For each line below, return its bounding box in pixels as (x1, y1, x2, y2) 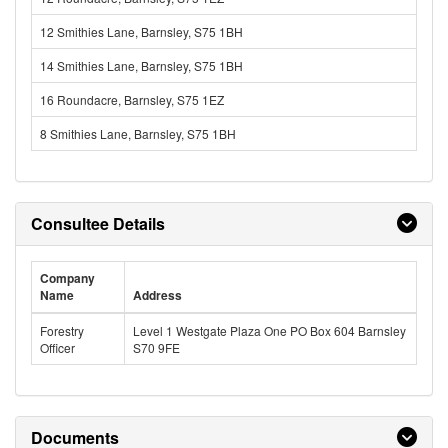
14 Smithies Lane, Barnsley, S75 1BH (40, 57, 243, 74)
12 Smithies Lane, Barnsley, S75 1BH (40, 23, 243, 40)
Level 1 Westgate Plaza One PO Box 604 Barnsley (133, 322, 406, 339)
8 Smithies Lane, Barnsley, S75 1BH (40, 125, 236, 142)
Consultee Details (31, 212, 165, 235)
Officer (40, 339, 75, 356)
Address (133, 286, 182, 304)
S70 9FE (133, 339, 180, 356)
